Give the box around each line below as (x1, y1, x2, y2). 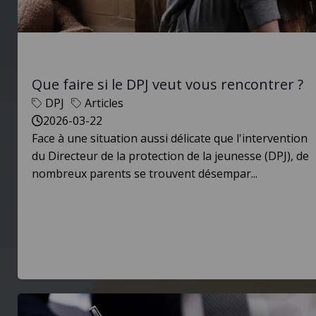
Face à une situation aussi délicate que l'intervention (32, 130, 308, 146)
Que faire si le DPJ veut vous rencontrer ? (32, 75, 303, 94)
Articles (85, 95, 123, 111)
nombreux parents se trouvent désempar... (32, 166, 257, 181)
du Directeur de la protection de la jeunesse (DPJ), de (32, 148, 309, 164)
